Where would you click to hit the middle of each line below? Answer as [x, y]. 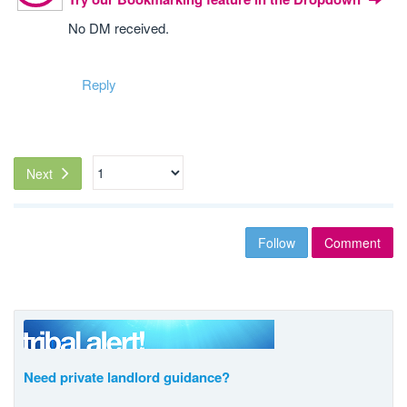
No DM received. [119, 28]
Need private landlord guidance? [127, 377]
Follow [277, 243]
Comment [352, 243]
